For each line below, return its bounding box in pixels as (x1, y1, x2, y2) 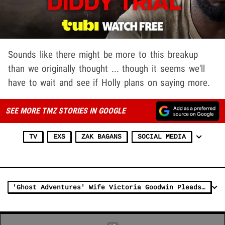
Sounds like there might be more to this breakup (8, 48, 198, 60)
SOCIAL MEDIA (138, 133, 186, 141)
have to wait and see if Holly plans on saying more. (8, 76, 210, 88)
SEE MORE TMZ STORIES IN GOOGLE (5, 105, 126, 116)
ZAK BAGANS (81, 133, 122, 141)
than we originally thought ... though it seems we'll (8, 62, 205, 74)
